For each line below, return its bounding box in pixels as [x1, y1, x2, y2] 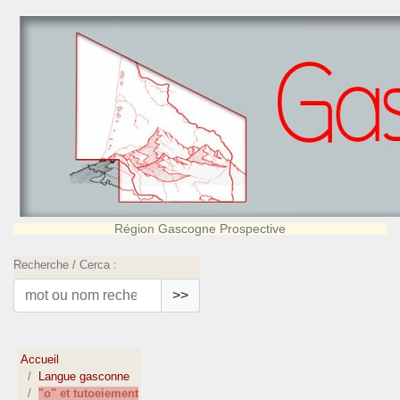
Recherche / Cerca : [13, 258, 117, 271]
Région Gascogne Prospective [114, 221, 286, 236]
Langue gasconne [38, 370, 130, 384]
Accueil [21, 353, 60, 367]
